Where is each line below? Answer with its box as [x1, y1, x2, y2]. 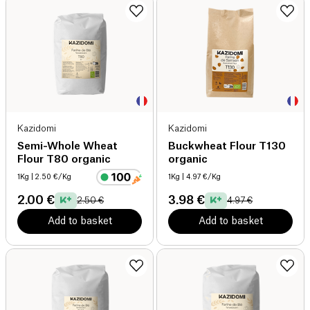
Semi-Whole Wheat [17, 140, 118, 152]
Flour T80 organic [17, 154, 111, 165]
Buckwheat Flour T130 [168, 140, 286, 152]
